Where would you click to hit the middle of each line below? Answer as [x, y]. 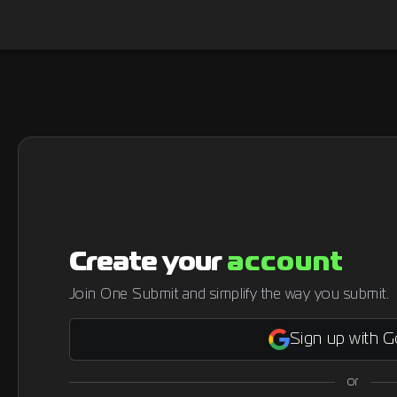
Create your [148, 263]
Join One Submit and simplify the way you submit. [230, 295]
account [286, 263]
